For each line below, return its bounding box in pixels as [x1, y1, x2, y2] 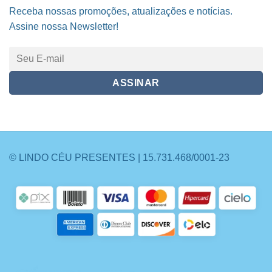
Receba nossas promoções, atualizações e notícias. [9, 6, 233, 17]
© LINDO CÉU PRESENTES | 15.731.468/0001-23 [9, 152, 229, 163]
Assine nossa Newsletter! [9, 21, 118, 32]
